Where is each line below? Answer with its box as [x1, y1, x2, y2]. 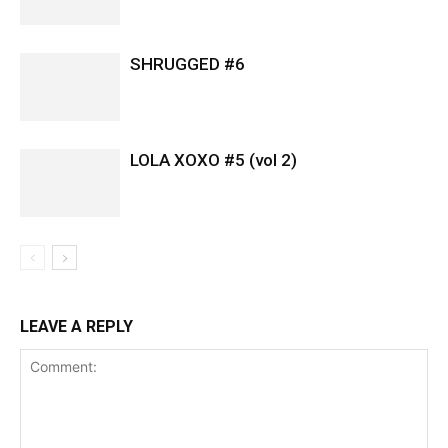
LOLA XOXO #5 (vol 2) [130, 149, 297, 170]
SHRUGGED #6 [130, 53, 245, 74]
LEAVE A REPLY [20, 316, 133, 336]
